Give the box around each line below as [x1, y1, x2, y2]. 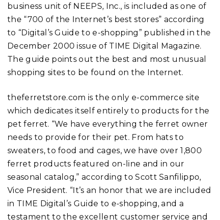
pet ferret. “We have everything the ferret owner [7, 119, 208, 129]
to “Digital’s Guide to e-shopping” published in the [7, 27, 211, 37]
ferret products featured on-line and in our [7, 159, 185, 168]
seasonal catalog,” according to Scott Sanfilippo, [7, 172, 201, 182]
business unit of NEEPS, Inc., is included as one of [7, 1, 207, 11]
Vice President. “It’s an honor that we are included [7, 185, 212, 195]
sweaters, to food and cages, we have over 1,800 [7, 145, 202, 155]
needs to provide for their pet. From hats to [7, 132, 184, 142]
